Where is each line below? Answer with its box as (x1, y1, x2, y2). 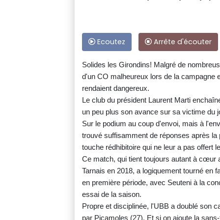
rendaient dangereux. (82, 84, 149, 93)
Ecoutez (95, 37, 125, 47)
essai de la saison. (82, 190, 141, 199)
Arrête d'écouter (152, 37, 212, 47)
